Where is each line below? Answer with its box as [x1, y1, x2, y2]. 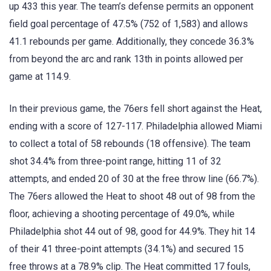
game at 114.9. [9, 71, 71, 83]
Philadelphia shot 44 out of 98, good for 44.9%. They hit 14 [9, 225, 255, 237]
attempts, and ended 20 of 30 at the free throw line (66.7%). [9, 172, 259, 184]
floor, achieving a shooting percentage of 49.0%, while [9, 207, 235, 220]
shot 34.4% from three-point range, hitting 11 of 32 [9, 155, 221, 167]
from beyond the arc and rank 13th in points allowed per [9, 53, 243, 65]
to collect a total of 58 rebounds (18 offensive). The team [9, 137, 250, 149]
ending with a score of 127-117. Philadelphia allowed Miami [9, 120, 262, 132]
